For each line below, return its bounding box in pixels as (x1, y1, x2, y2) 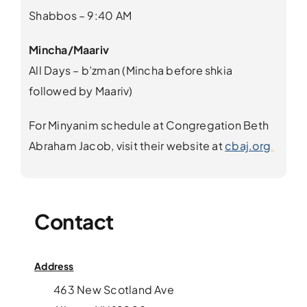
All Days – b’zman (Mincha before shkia (29, 63, 233, 78)
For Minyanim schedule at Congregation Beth (29, 118, 269, 133)
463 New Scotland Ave (53, 282, 174, 297)
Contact (34, 208, 114, 234)
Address (34, 259, 74, 272)
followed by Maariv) (29, 84, 133, 99)
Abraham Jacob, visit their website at (29, 138, 225, 153)
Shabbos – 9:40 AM (29, 8, 132, 23)
